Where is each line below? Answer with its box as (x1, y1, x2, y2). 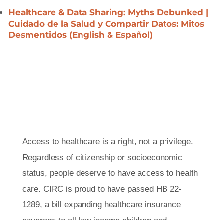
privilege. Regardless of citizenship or (22, 147, 172, 157)
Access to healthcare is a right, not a (22, 131, 167, 141)
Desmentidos (8, 25, 69, 35)
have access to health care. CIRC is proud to (22, 178, 198, 189)
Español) (115, 25, 153, 35)
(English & (69, 25, 115, 35)
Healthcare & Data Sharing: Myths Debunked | (8, 3, 208, 14)
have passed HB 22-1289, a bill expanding (22, 194, 188, 204)
